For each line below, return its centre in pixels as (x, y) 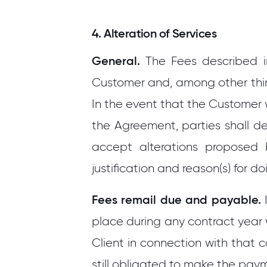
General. (116, 61)
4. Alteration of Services (154, 33)
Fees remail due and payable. (176, 200)
